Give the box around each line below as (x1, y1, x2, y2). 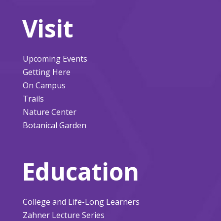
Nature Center (22, 106, 76, 117)
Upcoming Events (22, 53, 87, 64)
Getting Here (22, 66, 71, 77)
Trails (22, 93, 44, 104)
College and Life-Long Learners (22, 196, 140, 207)
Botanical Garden (22, 119, 86, 131)
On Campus (22, 79, 66, 91)
